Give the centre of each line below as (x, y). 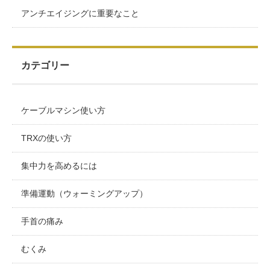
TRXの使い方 (46, 138)
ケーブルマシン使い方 (63, 110)
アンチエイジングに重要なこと (80, 13)
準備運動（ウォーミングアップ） (84, 193)
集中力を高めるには (59, 165)
